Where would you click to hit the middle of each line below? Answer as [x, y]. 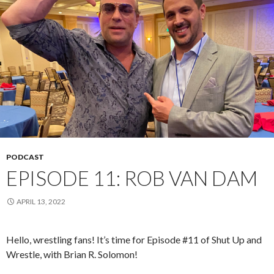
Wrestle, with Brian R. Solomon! [72, 254]
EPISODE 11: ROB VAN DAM [132, 178]
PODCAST [25, 157]
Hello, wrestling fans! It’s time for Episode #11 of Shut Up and [134, 239]
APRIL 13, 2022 [41, 201]
